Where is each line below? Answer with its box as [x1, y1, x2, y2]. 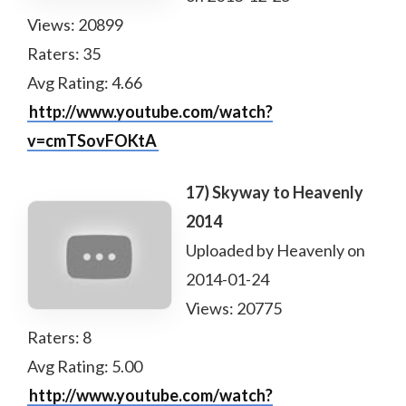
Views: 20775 [186, 298, 282, 318]
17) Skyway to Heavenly [186, 182, 363, 202]
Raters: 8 [27, 327, 92, 347]
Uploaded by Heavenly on [186, 240, 365, 260]
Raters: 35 [27, 43, 101, 63]
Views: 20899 [27, 14, 123, 34]
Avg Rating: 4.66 [27, 72, 142, 92]
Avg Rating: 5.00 [27, 356, 142, 376]
